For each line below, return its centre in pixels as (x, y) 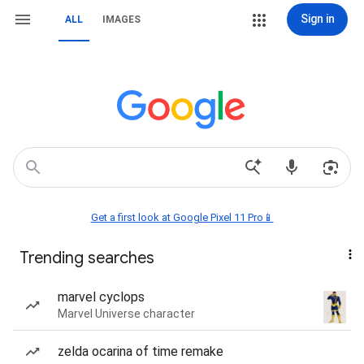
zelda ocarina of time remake (141, 351)
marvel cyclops (101, 297)
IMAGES (121, 19)
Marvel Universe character (126, 314)
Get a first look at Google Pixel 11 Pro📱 (182, 217)
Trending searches (87, 258)
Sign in (317, 19)
